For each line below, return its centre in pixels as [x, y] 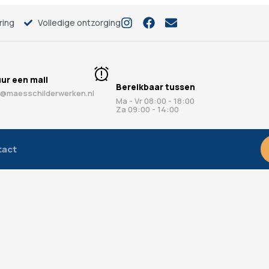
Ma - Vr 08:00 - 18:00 [155, 101]
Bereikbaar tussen [156, 86]
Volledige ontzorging [79, 23]
